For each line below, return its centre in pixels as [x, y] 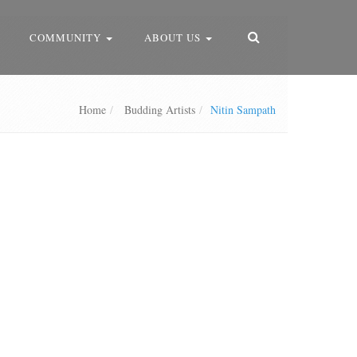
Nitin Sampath [243, 110]
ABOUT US [174, 37]
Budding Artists [158, 110]
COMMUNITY [67, 37]
